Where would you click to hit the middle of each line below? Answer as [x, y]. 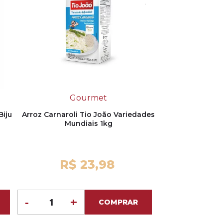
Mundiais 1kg [88, 124]
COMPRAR [118, 202]
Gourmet [88, 98]
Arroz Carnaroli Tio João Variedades [88, 115]
